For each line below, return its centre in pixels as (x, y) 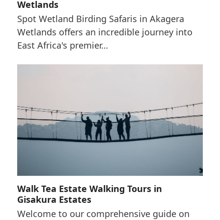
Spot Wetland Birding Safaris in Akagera (100, 18)
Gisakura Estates (54, 199)
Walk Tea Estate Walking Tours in (89, 188)
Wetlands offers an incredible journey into (105, 32)
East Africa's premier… (62, 45)
